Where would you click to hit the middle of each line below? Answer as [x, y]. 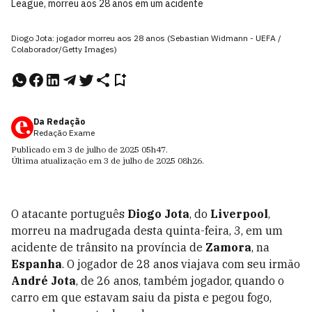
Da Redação [59, 122]
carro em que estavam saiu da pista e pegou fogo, [141, 297]
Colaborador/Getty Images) [64, 49]
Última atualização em [57, 161]
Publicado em [39, 149]
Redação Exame [64, 133]
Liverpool [239, 214]
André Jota [44, 281]
